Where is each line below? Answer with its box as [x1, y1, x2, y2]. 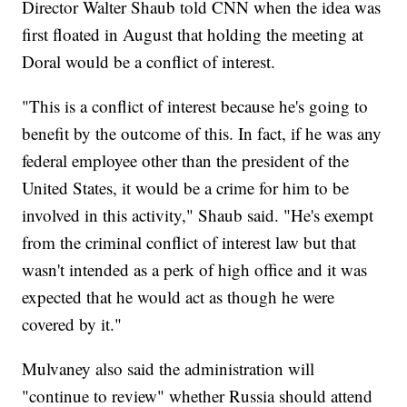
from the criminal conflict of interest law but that [22, 231, 357, 254]
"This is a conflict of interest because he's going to [22, 94, 369, 118]
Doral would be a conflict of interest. [22, 50, 276, 74]
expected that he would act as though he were [22, 285, 335, 309]
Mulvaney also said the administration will [22, 357, 315, 381]
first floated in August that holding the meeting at [22, 23, 364, 46]
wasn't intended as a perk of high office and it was [22, 258, 368, 282]
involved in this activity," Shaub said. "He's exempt [22, 203, 374, 227]
